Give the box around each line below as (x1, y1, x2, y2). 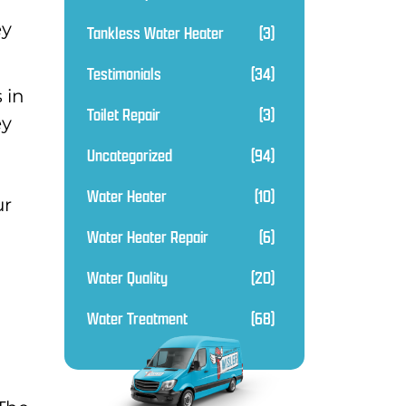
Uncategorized (87, 143, 172, 167)
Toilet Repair (87, 102, 160, 126)
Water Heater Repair (87, 225, 208, 248)
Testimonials (87, 62, 161, 85)
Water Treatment (87, 306, 188, 330)
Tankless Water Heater (87, 21, 224, 44)
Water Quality (87, 266, 168, 289)
